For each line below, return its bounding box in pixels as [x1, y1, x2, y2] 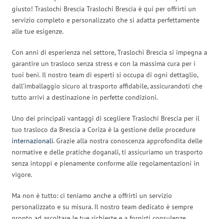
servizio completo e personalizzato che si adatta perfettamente [12, 15, 199, 24]
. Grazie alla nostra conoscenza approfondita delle [53, 136, 202, 145]
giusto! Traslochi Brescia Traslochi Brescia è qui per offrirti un [12, 4, 196, 13]
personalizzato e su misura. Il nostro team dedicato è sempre [12, 202, 193, 211]
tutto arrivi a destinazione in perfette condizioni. [12, 92, 158, 102]
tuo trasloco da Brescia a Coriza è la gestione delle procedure [12, 125, 196, 134]
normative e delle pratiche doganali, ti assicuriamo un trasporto [12, 147, 203, 156]
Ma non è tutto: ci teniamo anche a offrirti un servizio [12, 191, 172, 200]
